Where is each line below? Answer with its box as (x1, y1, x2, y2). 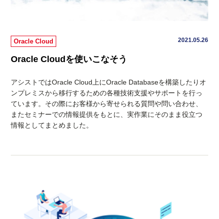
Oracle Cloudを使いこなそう (11, 54, 128, 64)
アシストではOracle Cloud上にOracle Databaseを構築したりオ (11, 78, 207, 86)
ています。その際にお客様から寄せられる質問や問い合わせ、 (11, 99, 203, 108)
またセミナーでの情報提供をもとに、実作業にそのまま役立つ (11, 110, 203, 118)
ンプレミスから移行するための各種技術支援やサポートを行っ (11, 88, 203, 97)
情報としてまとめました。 (11, 121, 93, 129)
